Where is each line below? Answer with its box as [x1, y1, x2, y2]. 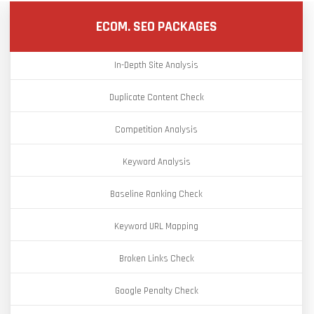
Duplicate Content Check [109, 92, 204, 103]
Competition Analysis [115, 124, 198, 135]
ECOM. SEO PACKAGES [95, 18, 217, 36]
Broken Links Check [118, 253, 194, 264]
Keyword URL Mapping [114, 221, 198, 232]
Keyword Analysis [122, 156, 191, 168]
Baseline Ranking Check [110, 189, 203, 200]
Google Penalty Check [114, 285, 198, 296]
